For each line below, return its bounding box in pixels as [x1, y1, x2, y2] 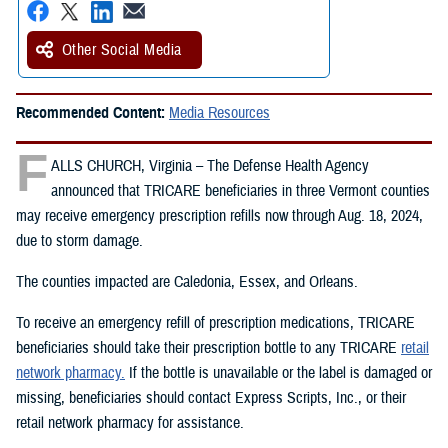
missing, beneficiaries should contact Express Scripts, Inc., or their [16, 387, 406, 408]
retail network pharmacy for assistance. [16, 412, 244, 433]
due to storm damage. [16, 230, 143, 251]
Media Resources [169, 102, 270, 123]
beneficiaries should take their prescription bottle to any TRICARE [16, 337, 401, 358]
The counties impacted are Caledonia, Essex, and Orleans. [16, 271, 358, 292]
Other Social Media [62, 39, 182, 60]
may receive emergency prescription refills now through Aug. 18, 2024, [16, 205, 423, 226]
